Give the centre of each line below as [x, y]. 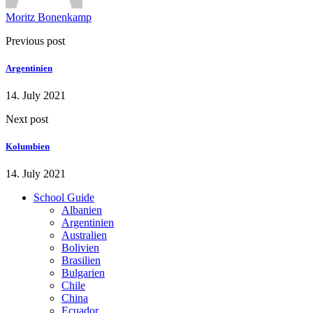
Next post [27, 119]
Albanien [82, 210]
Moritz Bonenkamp [49, 17]
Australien [84, 235]
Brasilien [81, 261]
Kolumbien [28, 147]
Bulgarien [83, 273]
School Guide [64, 198]
